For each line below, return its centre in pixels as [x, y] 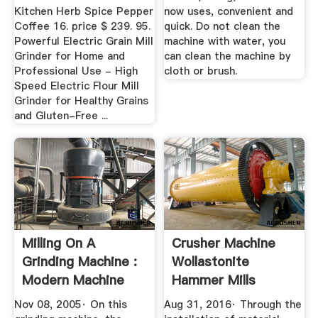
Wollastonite [211, 261]
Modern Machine [73, 280]
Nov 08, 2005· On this [70, 305]
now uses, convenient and [229, 11]
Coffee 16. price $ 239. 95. [82, 26]
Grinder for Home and [69, 56]
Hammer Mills [214, 280]
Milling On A [58, 243]
